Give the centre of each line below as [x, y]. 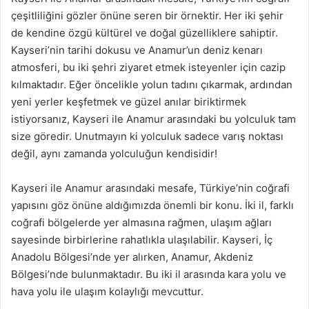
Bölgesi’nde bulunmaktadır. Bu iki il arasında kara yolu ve [149, 274]
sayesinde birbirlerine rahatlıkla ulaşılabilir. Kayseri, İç [142, 240]
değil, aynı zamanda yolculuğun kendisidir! [114, 153]
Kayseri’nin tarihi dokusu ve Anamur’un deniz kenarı [137, 50]
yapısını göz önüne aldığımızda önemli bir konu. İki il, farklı [152, 205]
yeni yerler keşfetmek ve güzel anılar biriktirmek [129, 102]
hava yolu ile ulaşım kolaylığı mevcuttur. [107, 291]
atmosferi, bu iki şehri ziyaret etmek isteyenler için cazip [148, 67]
